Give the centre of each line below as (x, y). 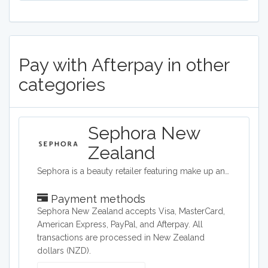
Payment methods (97, 199)
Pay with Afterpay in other (124, 65)
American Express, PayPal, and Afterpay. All (120, 224)
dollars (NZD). (64, 251)
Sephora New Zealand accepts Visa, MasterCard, (131, 211)
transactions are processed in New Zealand (121, 237)
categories (62, 85)
